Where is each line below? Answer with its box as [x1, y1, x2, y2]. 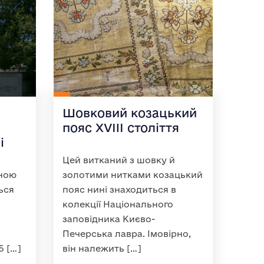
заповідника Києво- [62, 214, 156, 224]
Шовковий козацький [62, 106, 197, 120]
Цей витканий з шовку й [62, 155, 175, 165]
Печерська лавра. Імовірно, [62, 229, 191, 239]
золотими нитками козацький [62, 170, 203, 180]
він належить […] [62, 243, 141, 253]
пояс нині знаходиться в [62, 184, 176, 194]
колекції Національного [62, 199, 173, 209]
